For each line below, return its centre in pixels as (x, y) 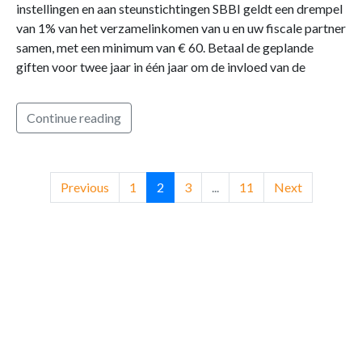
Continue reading (74, 117)
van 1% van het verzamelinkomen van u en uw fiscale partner (181, 27)
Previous (84, 187)
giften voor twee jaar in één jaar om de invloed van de (161, 66)
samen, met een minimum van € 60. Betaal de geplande (165, 47)
